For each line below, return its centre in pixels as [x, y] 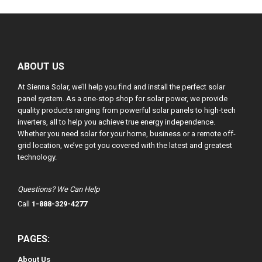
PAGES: [34, 239]
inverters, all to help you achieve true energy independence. [116, 122]
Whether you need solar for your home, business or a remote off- [127, 134]
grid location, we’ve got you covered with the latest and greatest [125, 145]
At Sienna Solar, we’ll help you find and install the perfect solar [121, 87]
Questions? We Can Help [58, 189]
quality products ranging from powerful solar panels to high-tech [127, 110]
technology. [37, 157]
